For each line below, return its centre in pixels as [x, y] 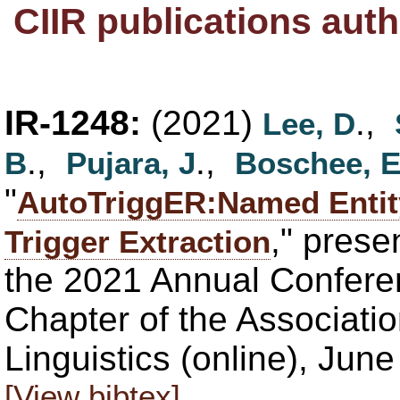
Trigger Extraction [137, 241]
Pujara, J [131, 162]
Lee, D [309, 123]
